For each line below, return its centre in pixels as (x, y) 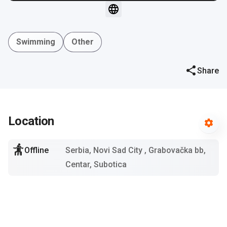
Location (31, 121)
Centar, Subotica (96, 164)
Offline (36, 150)
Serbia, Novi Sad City (105, 150)
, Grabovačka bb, (175, 150)
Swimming (36, 42)
